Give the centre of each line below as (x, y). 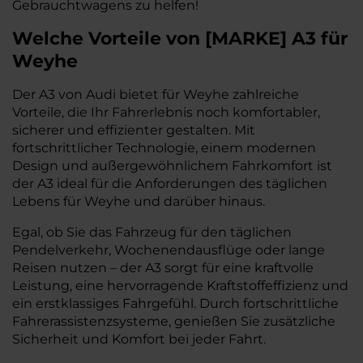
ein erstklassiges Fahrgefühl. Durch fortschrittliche (175, 303)
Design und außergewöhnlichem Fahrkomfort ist (172, 166)
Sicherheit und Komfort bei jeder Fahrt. (139, 339)
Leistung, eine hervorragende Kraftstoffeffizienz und (180, 286)
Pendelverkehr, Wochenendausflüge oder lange (169, 250)
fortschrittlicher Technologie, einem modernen (164, 148)
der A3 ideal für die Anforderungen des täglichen (170, 184)
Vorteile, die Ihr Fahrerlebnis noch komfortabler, (166, 112)
